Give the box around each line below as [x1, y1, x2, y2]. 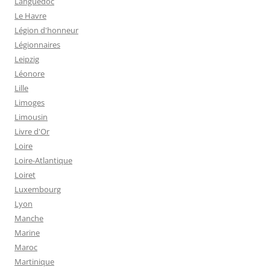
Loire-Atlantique [14, 155, 72, 166]
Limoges [14, 97, 45, 108]
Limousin [14, 111, 48, 123]
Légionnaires [14, 39, 60, 51]
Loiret [14, 169, 36, 181]
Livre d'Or [14, 126, 49, 137]
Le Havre [14, 10, 46, 22]
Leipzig [14, 54, 39, 65]
